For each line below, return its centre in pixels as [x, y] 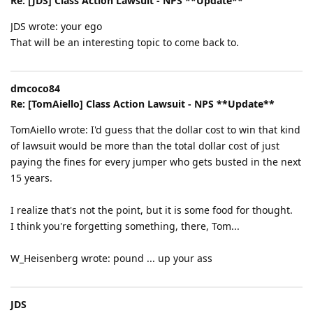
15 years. [31, 177]
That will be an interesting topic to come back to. [125, 42]
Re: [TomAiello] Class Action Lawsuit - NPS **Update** [143, 103]
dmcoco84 [35, 88]
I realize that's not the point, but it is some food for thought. [152, 210]
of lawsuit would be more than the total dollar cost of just [145, 145]
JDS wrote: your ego [56, 26]
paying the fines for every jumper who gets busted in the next [156, 161]
